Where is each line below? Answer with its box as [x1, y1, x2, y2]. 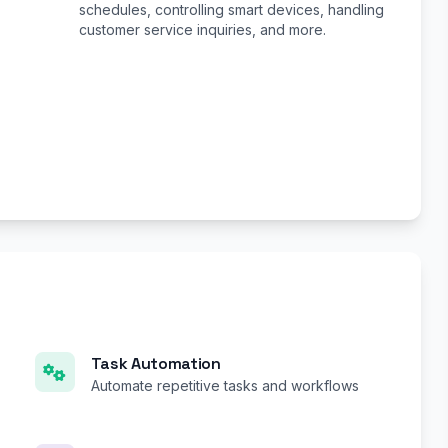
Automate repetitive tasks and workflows [90, 377, 359, 395]
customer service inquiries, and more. [78, 21, 326, 39]
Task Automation [90, 353, 221, 375]
